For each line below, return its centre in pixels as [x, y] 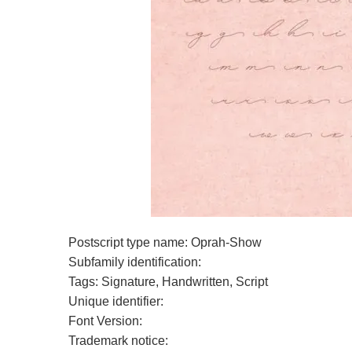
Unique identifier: [116, 301]
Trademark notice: [118, 341]
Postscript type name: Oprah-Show [165, 242]
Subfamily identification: [135, 262]
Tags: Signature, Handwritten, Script [168, 282]
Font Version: [105, 321]
